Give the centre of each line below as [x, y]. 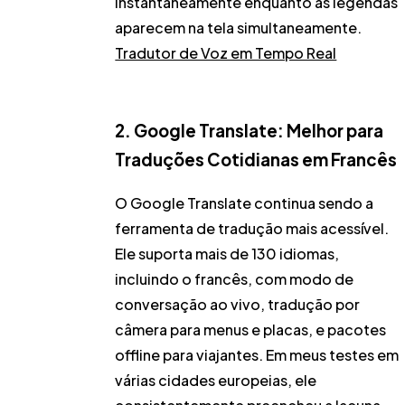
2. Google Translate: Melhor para [250, 130]
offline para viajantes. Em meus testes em [257, 355]
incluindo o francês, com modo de [235, 279]
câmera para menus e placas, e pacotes [251, 330]
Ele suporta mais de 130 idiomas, [227, 254]
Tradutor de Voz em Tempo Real [226, 52]
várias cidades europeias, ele [216, 381]
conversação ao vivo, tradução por [238, 305]
